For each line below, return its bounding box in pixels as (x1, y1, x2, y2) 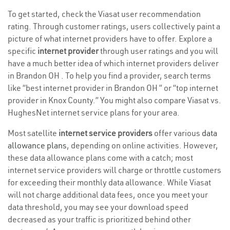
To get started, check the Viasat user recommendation (8, 9, 201, 20)
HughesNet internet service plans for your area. (8, 107, 180, 118)
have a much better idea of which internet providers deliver (8, 58, 219, 69)
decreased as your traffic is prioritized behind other (8, 214, 191, 225)
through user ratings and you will (99, 46, 218, 56)
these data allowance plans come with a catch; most (8, 152, 193, 163)
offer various (152, 128, 202, 139)
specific (8, 46, 37, 56)
